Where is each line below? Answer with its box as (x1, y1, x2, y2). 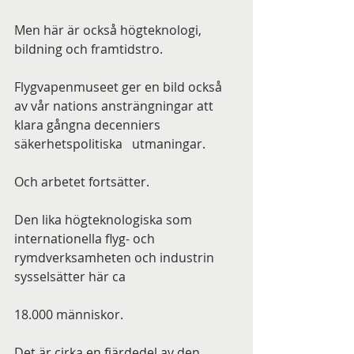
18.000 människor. (14, 306, 123, 323)
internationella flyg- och (14, 230, 158, 247)
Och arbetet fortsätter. (14, 173, 149, 190)
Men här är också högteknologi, (14, 21, 205, 39)
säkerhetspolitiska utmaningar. (14, 135, 205, 153)
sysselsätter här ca (14, 268, 126, 285)
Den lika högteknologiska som (14, 211, 195, 228)
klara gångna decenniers (14, 116, 164, 134)
